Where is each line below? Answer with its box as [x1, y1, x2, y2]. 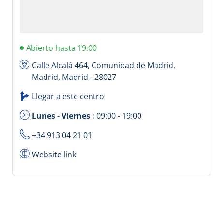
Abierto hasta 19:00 [26, 43, 97, 54]
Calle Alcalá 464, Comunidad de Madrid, [32, 60, 175, 71]
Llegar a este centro [32, 91, 104, 102]
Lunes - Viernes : [32, 110, 96, 122]
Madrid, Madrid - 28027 [32, 72, 116, 83]
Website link [32, 149, 76, 160]
